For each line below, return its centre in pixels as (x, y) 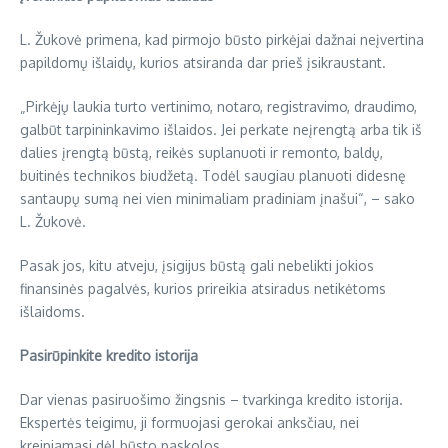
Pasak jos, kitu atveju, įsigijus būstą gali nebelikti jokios (197, 266)
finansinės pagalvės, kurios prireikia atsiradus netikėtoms (203, 289)
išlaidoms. (52, 312)
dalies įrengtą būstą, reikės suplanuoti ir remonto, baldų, (201, 153)
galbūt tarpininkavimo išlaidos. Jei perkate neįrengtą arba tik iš (221, 130)
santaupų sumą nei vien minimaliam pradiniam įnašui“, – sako (217, 199)
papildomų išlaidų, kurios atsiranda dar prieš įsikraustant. (203, 63)
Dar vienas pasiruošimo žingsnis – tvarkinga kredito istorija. (211, 400)
